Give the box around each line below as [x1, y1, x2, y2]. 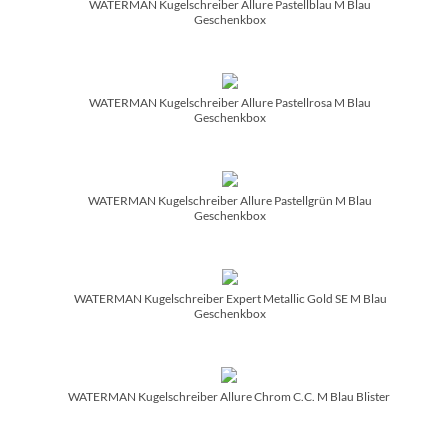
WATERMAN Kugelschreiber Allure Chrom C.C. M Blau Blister [68, 388, 390, 404]
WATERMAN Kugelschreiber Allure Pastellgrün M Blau [88, 192, 372, 208]
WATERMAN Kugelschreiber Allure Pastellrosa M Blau [89, 94, 371, 110]
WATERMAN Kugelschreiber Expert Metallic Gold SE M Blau [73, 290, 387, 306]
